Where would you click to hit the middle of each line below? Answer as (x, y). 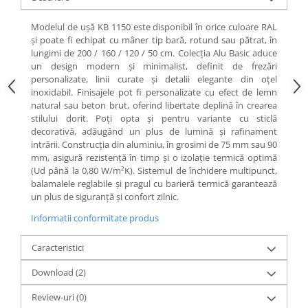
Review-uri (54, 297)
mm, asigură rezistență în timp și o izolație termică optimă (154, 157)
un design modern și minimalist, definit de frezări (154, 66)
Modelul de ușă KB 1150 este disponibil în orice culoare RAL (154, 27)
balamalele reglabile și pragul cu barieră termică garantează (154, 184)
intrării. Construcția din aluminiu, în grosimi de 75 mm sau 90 (154, 144)
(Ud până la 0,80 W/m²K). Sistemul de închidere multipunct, (154, 170)
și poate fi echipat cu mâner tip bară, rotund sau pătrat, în (154, 40)
